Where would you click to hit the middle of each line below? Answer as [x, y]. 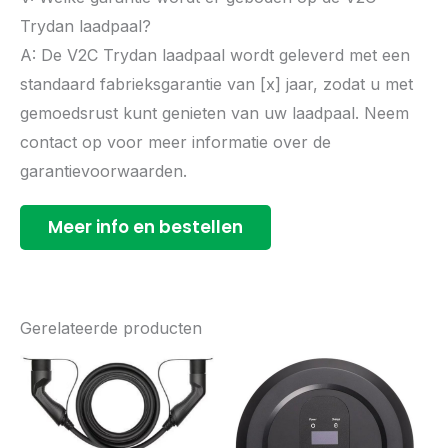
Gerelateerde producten [111, 328]
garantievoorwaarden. [103, 171]
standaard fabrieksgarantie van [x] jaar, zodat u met [216, 84]
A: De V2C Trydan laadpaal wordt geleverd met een [215, 55]
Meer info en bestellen [145, 227]
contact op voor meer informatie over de [175, 142]
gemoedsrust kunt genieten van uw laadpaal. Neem [214, 113]
